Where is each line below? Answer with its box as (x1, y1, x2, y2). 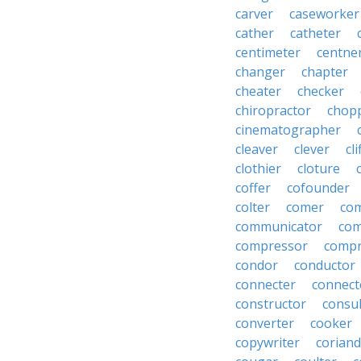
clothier (235, 160, 281, 177)
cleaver (235, 140, 278, 158)
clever (294, 140, 330, 158)
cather (235, 24, 274, 42)
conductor (294, 256, 355, 274)
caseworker (289, 5, 359, 23)
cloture (297, 160, 340, 177)
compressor (235, 237, 308, 255)
